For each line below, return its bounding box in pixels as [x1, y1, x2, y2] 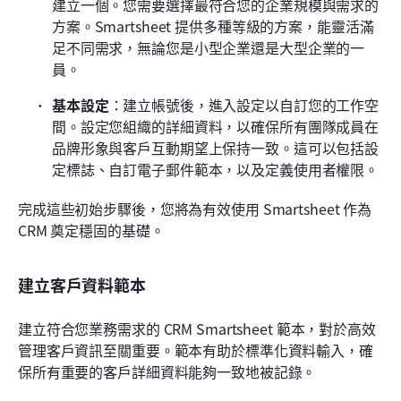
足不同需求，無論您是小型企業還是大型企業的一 [52, 37, 365, 59]
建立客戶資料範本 [18, 273, 146, 297]
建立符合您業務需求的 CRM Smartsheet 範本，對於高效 [18, 318, 376, 340]
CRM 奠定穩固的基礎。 [18, 219, 165, 242]
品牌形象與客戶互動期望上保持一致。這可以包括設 [52, 137, 380, 159]
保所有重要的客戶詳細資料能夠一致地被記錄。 [18, 361, 317, 383]
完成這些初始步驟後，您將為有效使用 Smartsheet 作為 [18, 198, 372, 220]
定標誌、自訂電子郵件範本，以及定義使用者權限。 [52, 158, 380, 181]
